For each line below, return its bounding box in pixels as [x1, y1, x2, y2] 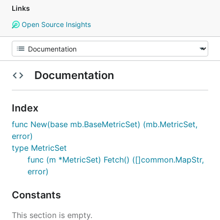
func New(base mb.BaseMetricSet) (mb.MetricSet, [12, 119, 197, 129]
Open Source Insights [19, 20, 91, 28]
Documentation [31, 69, 116, 82]
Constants [12, 189, 63, 201]
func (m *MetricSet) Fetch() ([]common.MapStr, [27, 155, 204, 165]
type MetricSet [12, 143, 67, 153]
